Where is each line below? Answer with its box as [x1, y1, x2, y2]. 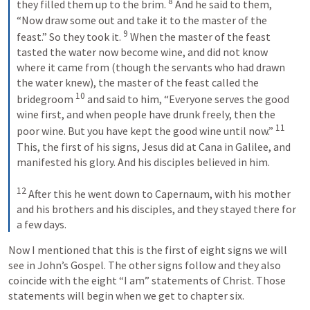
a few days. [17, 217, 66, 231]
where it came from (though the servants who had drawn [17, 60, 285, 74]
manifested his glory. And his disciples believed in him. [17, 154, 272, 169]
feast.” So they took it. [17, 29, 123, 44]
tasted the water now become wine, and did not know [17, 44, 268, 59]
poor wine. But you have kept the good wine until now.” [17, 124, 275, 138]
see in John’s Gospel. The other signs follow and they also [8, 257, 281, 272]
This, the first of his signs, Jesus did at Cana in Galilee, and [17, 139, 291, 154]
